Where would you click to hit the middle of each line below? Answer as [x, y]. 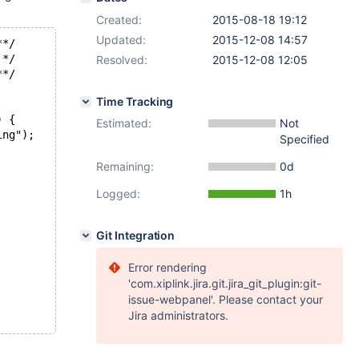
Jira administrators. [178, 315]
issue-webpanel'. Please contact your [226, 299]
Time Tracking [135, 101]
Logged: [118, 194]
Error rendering [167, 267]
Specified [305, 139]
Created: [119, 20]
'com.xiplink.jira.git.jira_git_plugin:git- [225, 283]
